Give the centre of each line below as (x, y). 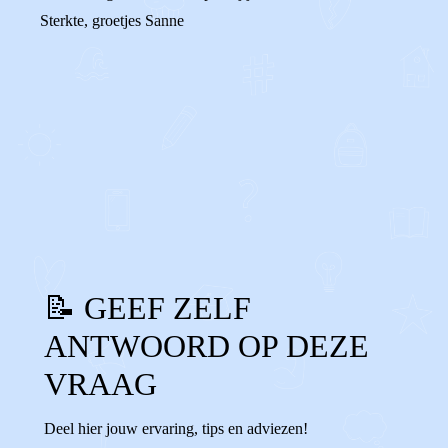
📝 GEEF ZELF (147, 308)
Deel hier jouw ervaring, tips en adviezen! (176, 428)
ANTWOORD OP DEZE (206, 346)
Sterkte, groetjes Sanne (112, 20)
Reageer (114, 183)
